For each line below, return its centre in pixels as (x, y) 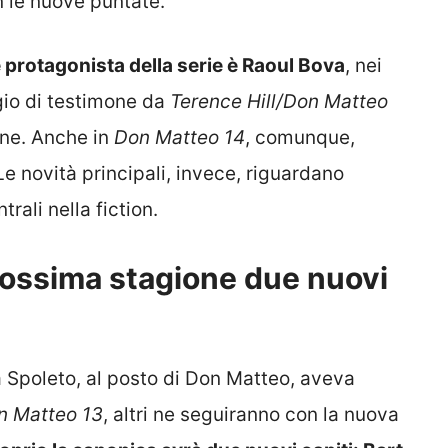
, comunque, (300, 138)
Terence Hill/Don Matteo (279, 102)
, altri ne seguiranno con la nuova (251, 414)
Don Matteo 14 (179, 138)
